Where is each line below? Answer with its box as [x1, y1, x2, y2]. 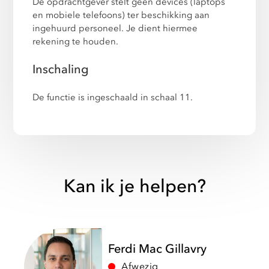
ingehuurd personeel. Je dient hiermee [32, 22, 198, 35]
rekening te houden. [32, 35, 119, 48]
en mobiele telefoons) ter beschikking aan [32, 9, 210, 22]
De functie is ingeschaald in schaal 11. [32, 91, 193, 104]
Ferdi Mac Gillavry [108, 240, 207, 257]
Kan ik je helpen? [63, 174, 206, 199]
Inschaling [32, 61, 89, 78]
